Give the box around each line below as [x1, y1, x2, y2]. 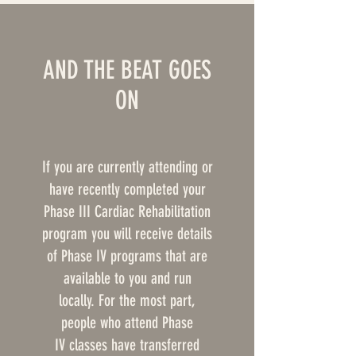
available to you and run [63, 268, 192, 288]
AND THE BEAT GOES [43, 54, 211, 85]
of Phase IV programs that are [47, 246, 207, 265]
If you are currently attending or [41, 157, 213, 176]
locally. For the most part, [59, 290, 195, 310]
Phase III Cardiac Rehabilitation [44, 201, 211, 221]
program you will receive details [42, 223, 212, 243]
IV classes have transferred [55, 335, 199, 354]
